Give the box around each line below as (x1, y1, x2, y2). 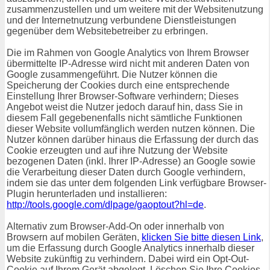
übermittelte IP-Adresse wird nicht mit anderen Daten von (7, 58, 250, 69)
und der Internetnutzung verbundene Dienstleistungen (7, 15, 236, 26)
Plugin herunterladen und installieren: (7, 189, 167, 199)
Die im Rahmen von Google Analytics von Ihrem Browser (7, 48, 249, 58)
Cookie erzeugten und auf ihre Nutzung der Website (7, 145, 228, 156)
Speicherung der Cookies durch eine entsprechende (7, 80, 230, 91)
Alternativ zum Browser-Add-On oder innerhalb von (7, 221, 224, 232)
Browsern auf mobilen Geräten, (7, 232, 142, 243)
